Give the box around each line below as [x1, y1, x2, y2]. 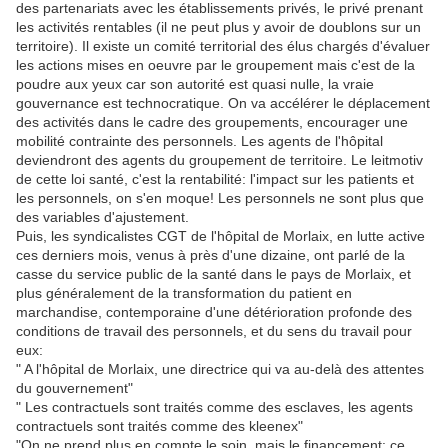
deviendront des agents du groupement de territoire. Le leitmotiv [16, 152, 423, 169]
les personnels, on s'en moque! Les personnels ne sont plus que [16, 190, 424, 207]
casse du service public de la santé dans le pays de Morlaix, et [16, 266, 411, 283]
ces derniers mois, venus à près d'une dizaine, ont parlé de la [16, 247, 405, 264]
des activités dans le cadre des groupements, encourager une [16, 114, 408, 131]
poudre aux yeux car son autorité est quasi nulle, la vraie [16, 76, 374, 93]
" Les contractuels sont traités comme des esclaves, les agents [16, 399, 413, 416]
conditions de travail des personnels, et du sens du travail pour [16, 323, 412, 340]
